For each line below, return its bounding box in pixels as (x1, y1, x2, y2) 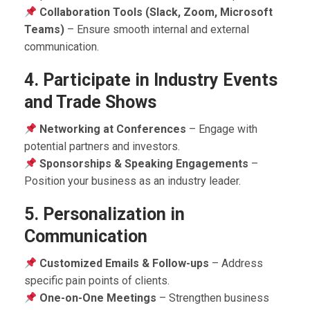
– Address (209, 257, 264, 271)
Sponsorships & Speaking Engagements (39, 157, 249, 171)
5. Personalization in (24, 204, 185, 225)
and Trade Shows (24, 92, 156, 113)
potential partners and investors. (24, 140, 180, 154)
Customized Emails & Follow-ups (39, 257, 210, 271)
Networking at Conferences (39, 122, 187, 136)
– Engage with (186, 122, 258, 136)
